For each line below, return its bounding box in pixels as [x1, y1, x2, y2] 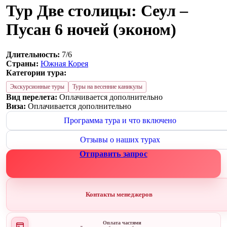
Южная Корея [41, 59, 88, 68]
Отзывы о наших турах [80, 135, 160, 144]
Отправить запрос [80, 149, 147, 158]
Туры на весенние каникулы [72, 83, 142, 90]
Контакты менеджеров [86, 191, 153, 199]
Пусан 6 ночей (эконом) [6, 20, 176, 39]
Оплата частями [103, 220, 141, 226]
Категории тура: [6, 68, 66, 77]
